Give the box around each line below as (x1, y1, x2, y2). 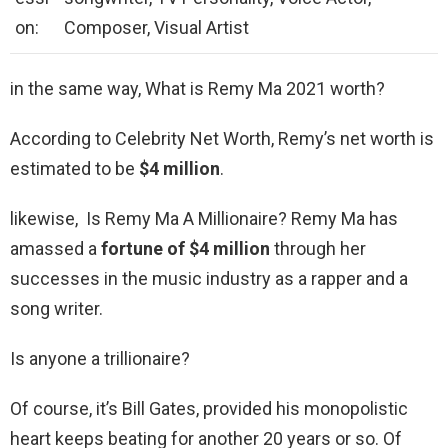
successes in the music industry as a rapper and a (10, 268, 408, 290)
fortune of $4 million (101, 238, 270, 260)
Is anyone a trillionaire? (10, 348, 190, 370)
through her (270, 238, 366, 260)
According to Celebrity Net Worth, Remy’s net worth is (10, 128, 434, 150)
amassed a (10, 238, 101, 260)
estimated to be (10, 158, 139, 180)
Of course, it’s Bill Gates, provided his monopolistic (10, 398, 408, 420)
